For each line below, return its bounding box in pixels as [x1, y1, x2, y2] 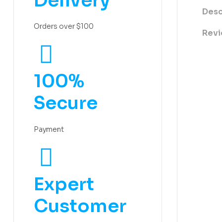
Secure [34, 92, 98, 114]
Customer [34, 194, 126, 217]
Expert [34, 172, 94, 195]
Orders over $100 [34, 22, 94, 31]
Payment [34, 124, 64, 134]
